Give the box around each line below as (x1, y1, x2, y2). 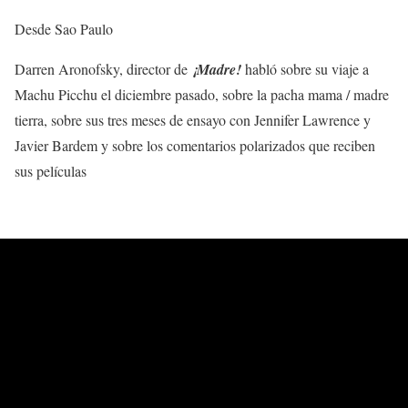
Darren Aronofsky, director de (15, 58, 191, 78)
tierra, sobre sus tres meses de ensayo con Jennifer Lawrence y (15, 109, 371, 129)
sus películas (15, 160, 87, 180)
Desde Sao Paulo (15, 18, 113, 38)
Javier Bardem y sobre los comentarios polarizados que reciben (15, 135, 375, 155)
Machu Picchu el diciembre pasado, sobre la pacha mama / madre (15, 84, 389, 104)
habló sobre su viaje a (245, 58, 369, 78)
